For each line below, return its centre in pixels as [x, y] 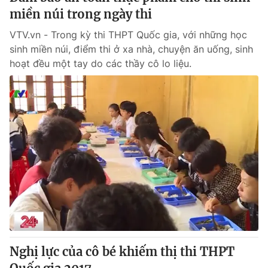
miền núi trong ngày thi [81, 14]
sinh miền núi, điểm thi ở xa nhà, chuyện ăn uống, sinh [131, 49]
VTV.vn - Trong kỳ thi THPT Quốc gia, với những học [128, 35]
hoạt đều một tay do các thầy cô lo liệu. [100, 63]
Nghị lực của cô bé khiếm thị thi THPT [122, 252]
